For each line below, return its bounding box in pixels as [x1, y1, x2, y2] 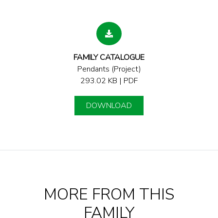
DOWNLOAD [86, 100, 132, 111]
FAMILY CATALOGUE [73, 52, 145, 63]
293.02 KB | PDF [80, 75, 138, 86]
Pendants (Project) [77, 63, 141, 74]
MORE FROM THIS [44, 183, 174, 205]
